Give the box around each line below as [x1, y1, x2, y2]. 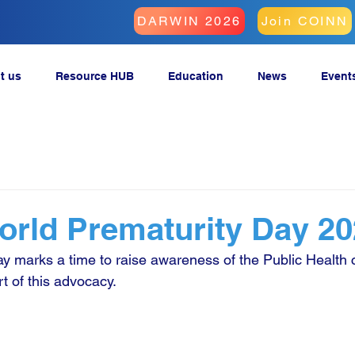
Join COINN [261, 13, 349, 29]
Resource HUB [55, 70, 134, 83]
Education [167, 70, 223, 83]
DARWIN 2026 [137, 13, 242, 29]
